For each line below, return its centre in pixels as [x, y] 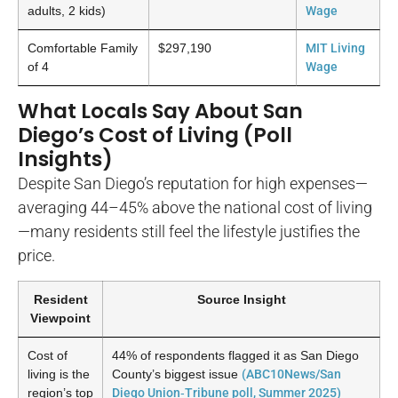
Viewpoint [60, 318]
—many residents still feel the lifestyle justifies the [189, 232]
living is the [59, 374]
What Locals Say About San [160, 111]
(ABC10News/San [291, 374]
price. [36, 256]
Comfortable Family [83, 48]
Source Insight [241, 299]
